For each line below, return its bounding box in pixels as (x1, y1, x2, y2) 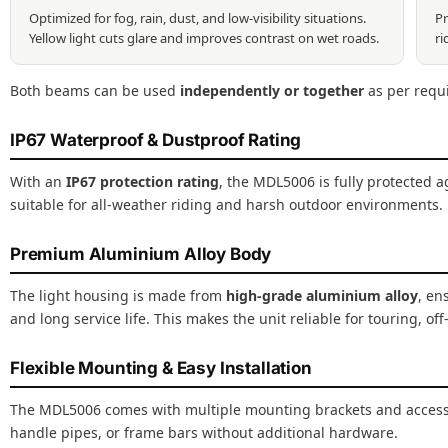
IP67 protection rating (66, 172, 219, 192)
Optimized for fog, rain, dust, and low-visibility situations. (29, 9, 366, 28)
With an (10, 172, 66, 192)
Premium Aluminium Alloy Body (10, 244, 272, 265)
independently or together (180, 81, 364, 101)
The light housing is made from (10, 286, 226, 306)
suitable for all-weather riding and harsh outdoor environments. (10, 195, 443, 215)
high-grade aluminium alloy (226, 286, 418, 306)
